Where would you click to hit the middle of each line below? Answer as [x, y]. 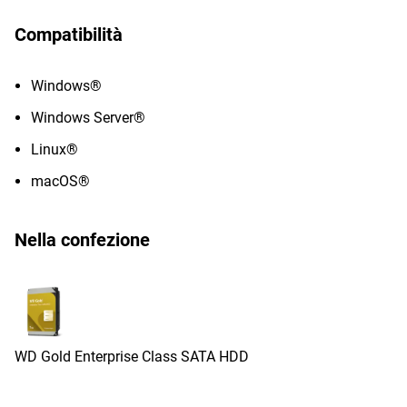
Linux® [55, 149]
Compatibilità [69, 35]
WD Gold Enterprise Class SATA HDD [134, 357]
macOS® [60, 181]
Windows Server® [88, 118]
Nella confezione [82, 240]
